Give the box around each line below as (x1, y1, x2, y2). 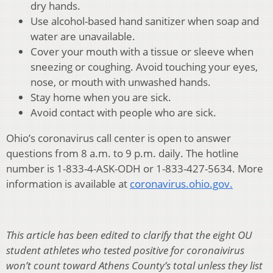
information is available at (6, 177, 130, 191)
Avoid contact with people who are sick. (30, 105, 216, 120)
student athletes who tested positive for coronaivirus (6, 243, 244, 258)
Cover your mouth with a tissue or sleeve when (30, 44, 253, 59)
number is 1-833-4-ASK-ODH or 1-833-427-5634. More (6, 161, 263, 176)
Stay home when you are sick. (30, 90, 171, 105)
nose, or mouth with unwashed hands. (30, 75, 211, 90)
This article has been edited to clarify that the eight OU (6, 228, 252, 243)
